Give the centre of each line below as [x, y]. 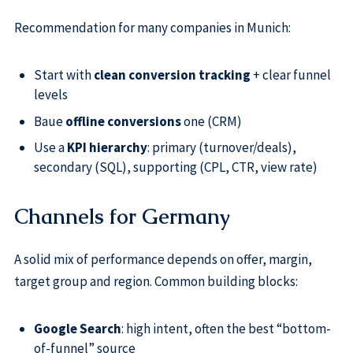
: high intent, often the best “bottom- [226, 329]
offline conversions [123, 121]
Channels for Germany [122, 216]
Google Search [77, 329]
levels [50, 95]
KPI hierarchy [107, 148]
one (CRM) [211, 121]
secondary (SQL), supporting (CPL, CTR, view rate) [175, 167]
